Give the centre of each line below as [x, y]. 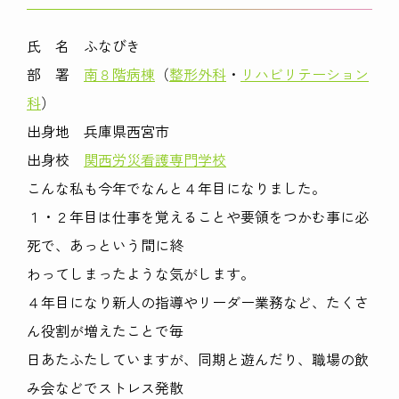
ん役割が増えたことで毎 [105, 331]
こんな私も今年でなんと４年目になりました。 [176, 188]
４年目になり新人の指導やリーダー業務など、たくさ [198, 302]
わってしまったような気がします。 [141, 274]
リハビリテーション [305, 74]
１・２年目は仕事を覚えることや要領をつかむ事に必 [198, 217]
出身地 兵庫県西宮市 [98, 131]
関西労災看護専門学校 [155, 160]
